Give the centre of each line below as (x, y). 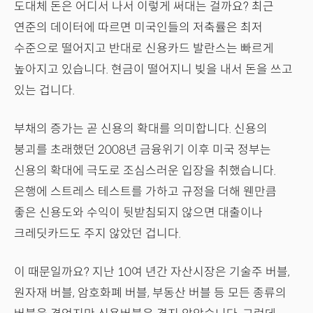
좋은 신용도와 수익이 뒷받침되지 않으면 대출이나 (138, 212)
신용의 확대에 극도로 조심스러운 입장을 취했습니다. (145, 170)
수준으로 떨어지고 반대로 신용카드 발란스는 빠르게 (144, 48)
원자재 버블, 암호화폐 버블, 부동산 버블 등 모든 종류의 (150, 293)
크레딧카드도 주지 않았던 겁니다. (97, 233)
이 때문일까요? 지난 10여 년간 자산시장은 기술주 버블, (152, 272)
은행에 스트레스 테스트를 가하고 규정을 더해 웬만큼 (145, 191)
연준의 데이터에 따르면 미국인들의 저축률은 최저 (138, 27)
